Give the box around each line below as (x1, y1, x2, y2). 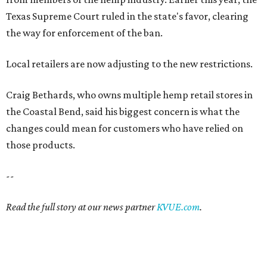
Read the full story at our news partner (6, 201, 157, 213)
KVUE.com (157, 201, 200, 213)
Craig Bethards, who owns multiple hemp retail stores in (6, 89, 253, 101)
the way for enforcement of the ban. (6, 27, 163, 39)
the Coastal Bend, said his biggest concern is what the (6, 105, 240, 118)
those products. (6, 139, 75, 151)
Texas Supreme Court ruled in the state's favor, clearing (6, 10, 249, 23)
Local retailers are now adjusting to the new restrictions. (6, 58, 253, 70)
